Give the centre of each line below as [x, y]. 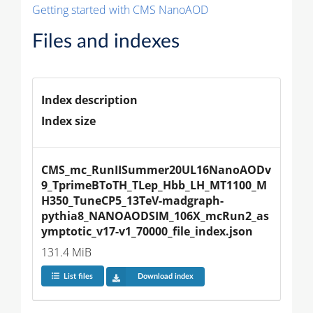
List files [78, 277]
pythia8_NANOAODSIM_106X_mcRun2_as [155, 216]
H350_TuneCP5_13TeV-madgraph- [132, 200]
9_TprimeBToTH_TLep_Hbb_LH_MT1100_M [154, 185]
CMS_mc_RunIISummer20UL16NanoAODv [156, 169]
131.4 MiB [66, 252]
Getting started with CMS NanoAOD [120, 9]
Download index [165, 277]
